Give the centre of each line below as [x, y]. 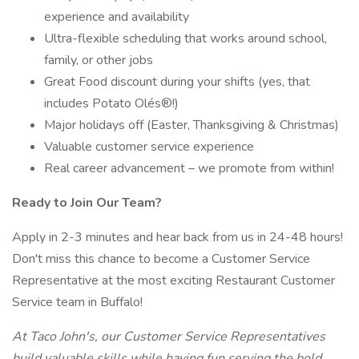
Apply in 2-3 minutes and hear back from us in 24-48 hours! [177, 237]
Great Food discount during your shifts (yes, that [177, 82]
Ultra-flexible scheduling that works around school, [186, 38]
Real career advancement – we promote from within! [189, 168]
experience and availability [117, 17]
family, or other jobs [99, 60]
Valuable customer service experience [149, 147]
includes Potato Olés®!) [111, 103]
